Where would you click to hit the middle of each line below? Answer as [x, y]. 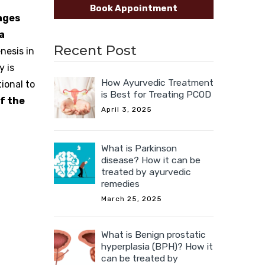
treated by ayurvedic [146, 172]
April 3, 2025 [127, 110]
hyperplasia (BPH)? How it [157, 247]
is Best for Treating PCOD [156, 95]
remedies [120, 184]
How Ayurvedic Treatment [157, 83]
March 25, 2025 [132, 199]
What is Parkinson [139, 148]
